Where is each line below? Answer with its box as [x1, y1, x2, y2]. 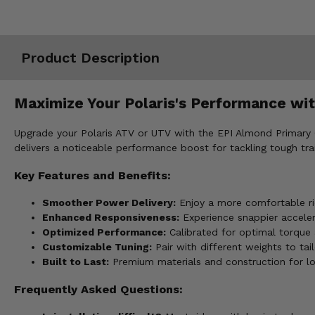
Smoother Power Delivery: [42, 197, 176, 209]
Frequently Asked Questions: [14, 282, 183, 296]
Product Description [21, 49, 160, 66]
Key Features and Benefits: [14, 168, 171, 182]
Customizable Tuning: [42, 241, 152, 253]
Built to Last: [42, 256, 109, 268]
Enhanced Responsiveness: [42, 212, 179, 224]
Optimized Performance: [42, 226, 166, 238]
